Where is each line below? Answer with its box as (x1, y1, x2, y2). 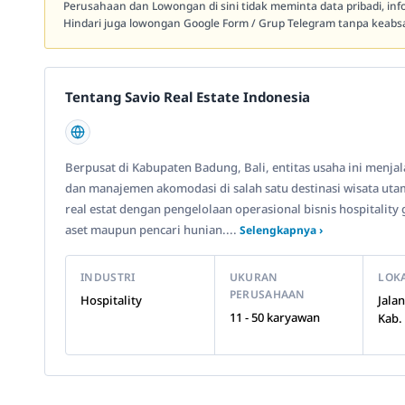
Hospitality (80, 292, 142, 308)
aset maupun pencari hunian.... (65, 221, 240, 238)
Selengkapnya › (240, 222, 323, 238)
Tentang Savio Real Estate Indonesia (65, 88, 310, 106)
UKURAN (229, 269, 278, 285)
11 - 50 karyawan (229, 309, 320, 325)
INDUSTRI (80, 269, 136, 285)
